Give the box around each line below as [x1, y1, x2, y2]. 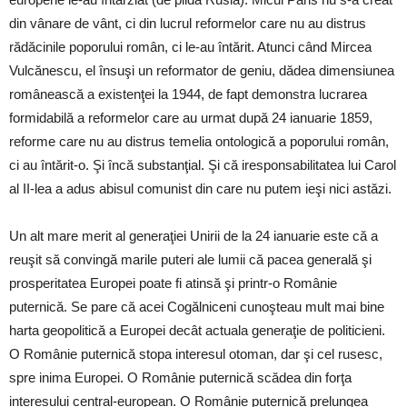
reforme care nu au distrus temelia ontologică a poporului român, [9, 134, 389, 150]
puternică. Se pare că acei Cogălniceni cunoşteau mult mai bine [9, 299, 384, 315]
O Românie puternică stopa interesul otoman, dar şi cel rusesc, [9, 346, 382, 362]
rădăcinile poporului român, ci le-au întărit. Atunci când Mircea [9, 39, 372, 55]
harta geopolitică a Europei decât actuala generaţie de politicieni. [9, 323, 385, 339]
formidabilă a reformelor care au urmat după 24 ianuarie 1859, [9, 110, 372, 126]
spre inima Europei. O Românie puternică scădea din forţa [9, 370, 352, 386]
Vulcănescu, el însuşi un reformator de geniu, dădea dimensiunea [9, 63, 394, 79]
